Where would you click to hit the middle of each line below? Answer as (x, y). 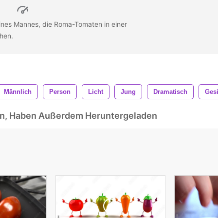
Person (60, 91)
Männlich (18, 91)
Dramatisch (170, 91)
